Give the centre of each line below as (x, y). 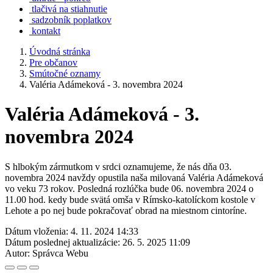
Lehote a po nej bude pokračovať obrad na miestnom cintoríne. (126, 210)
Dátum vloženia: (37, 231)
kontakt (46, 31)
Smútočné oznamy (65, 73)
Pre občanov (53, 62)
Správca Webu (60, 253)
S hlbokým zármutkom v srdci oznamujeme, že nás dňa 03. (118, 166)
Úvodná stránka (60, 51)
